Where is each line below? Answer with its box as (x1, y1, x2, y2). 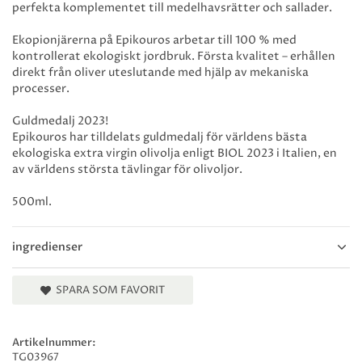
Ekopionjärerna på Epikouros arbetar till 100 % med (12, 32, 297, 48)
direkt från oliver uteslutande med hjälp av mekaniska (12, 65, 309, 81)
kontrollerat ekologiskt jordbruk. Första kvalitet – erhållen (12, 48, 335, 65)
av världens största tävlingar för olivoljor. (12, 162, 242, 178)
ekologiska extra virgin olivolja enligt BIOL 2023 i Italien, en (12, 145, 337, 162)
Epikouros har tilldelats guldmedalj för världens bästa (12, 129, 307, 145)
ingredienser (12, 239, 82, 255)
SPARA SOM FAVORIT (51, 283, 165, 297)
